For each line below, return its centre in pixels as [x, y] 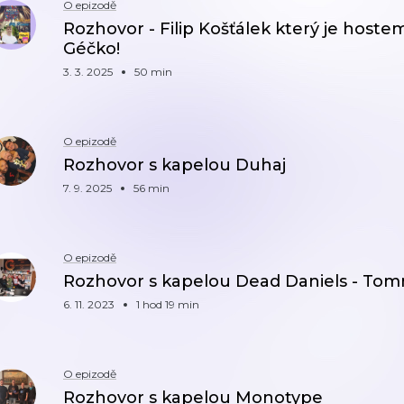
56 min [151, 188]
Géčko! [92, 49]
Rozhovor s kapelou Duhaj [174, 165]
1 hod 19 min [168, 304]
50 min [153, 72]
